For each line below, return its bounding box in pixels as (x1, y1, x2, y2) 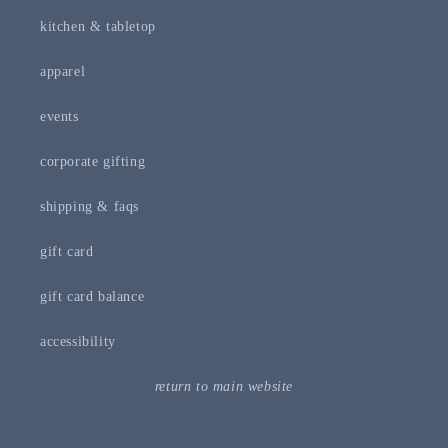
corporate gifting (40, 154, 146, 169)
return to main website (154, 379, 294, 394)
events (40, 109, 79, 124)
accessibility (40, 334, 116, 349)
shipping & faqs (40, 199, 139, 214)
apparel (40, 64, 86, 79)
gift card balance (40, 289, 145, 304)
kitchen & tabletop (40, 19, 156, 34)
